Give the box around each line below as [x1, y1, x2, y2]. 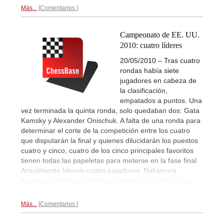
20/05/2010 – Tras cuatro [120, 56, 200, 64]
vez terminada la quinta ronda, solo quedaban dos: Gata [21, 106, 199, 114]
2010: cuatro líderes [120, 40, 182, 49]
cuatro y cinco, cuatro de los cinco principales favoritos [21, 146, 193, 154]
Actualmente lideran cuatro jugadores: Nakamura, [21, 166, 178, 174]
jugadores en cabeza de [120, 76, 196, 84]
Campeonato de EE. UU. [120, 30, 199, 39]
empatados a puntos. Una [120, 96, 202, 104]
